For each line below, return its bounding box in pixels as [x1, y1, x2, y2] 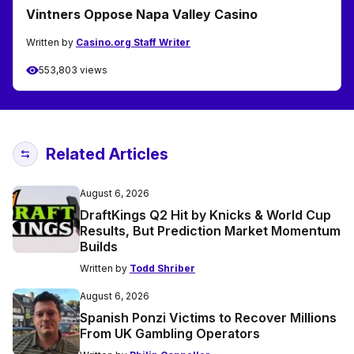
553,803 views [39, 64, 107, 77]
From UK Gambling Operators [80, 326, 260, 342]
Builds [80, 239, 118, 255]
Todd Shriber [130, 262, 195, 275]
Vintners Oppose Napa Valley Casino [26, 6, 258, 23]
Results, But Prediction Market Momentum [80, 223, 341, 239]
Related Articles [46, 145, 168, 164]
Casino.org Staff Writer [76, 36, 190, 49]
